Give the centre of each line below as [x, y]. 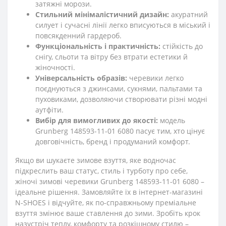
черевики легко [155, 78]
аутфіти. [49, 110]
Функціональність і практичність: [98, 46]
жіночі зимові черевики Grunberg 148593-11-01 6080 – [110, 181]
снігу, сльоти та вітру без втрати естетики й [111, 57]
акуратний [188, 14]
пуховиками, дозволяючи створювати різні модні [121, 99]
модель [172, 120]
